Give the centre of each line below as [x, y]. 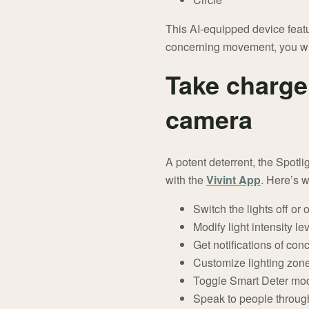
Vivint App [233, 179]
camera [209, 118]
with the [186, 179]
